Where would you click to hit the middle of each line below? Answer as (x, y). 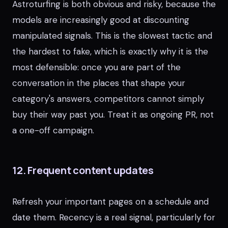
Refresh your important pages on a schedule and (110, 202)
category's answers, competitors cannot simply (108, 99)
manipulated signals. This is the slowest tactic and (112, 36)
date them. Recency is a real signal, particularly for (114, 217)
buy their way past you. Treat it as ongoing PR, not (113, 115)
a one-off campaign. (53, 130)
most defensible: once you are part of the (96, 67)
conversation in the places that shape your (99, 83)
